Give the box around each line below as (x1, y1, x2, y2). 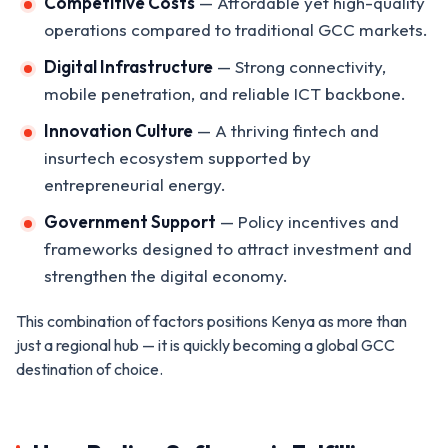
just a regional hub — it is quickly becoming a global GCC (16, 334, 395, 355)
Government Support (44, 210, 216, 232)
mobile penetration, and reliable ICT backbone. (44, 82, 406, 104)
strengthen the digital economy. (44, 264, 288, 286)
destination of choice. (16, 358, 163, 379)
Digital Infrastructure (44, 55, 213, 77)
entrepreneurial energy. (44, 173, 226, 195)
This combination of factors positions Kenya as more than (16, 310, 407, 331)
